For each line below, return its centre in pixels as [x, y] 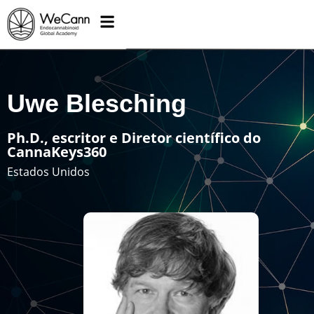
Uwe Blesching [97, 103]
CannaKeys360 [57, 151]
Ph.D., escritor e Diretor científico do [134, 137]
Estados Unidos [48, 171]
